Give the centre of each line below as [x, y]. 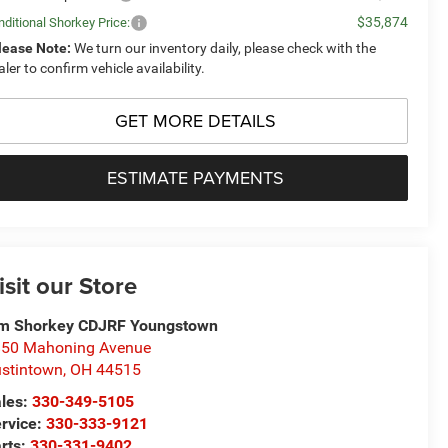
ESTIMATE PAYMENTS [195, 178]
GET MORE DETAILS [195, 121]
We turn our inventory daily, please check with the [224, 48]
